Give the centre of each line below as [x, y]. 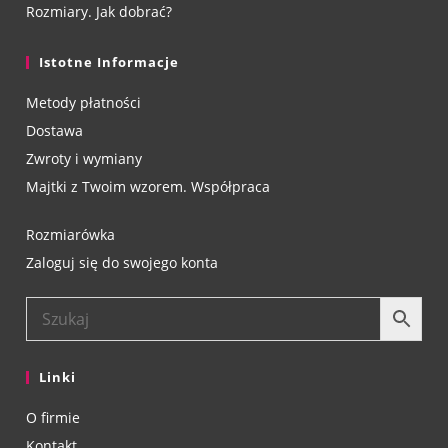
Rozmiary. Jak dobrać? [99, 12]
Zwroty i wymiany [84, 159]
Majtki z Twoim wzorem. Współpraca [148, 187]
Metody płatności [84, 103]
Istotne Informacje [109, 62]
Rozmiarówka [71, 235]
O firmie [53, 418]
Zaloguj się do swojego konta [122, 263]
